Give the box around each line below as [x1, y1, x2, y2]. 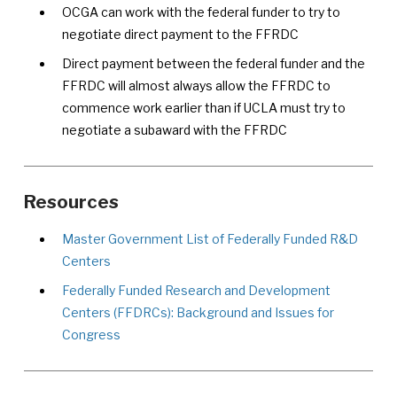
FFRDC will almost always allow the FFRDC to [61, 78, 331, 94]
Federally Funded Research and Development [61, 282, 331, 298]
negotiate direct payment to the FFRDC [61, 27, 299, 43]
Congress [61, 326, 121, 342]
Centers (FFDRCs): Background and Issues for [61, 304, 334, 320]
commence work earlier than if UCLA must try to [61, 100, 346, 116]
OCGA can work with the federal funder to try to [61, 4, 340, 20]
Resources [23, 191, 119, 214]
